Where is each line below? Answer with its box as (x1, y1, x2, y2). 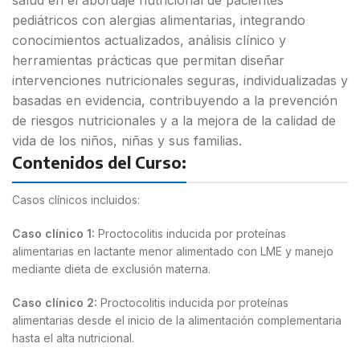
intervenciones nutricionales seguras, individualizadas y (12, 72, 348, 88)
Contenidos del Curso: (12, 151, 186, 172)
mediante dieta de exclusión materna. (12, 261, 211, 276)
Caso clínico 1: (12, 226, 95, 240)
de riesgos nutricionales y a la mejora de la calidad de (12, 112, 336, 129)
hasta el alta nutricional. (12, 330, 134, 345)
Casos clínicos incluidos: (12, 192, 140, 207)
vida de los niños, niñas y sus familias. (12, 132, 242, 149)
